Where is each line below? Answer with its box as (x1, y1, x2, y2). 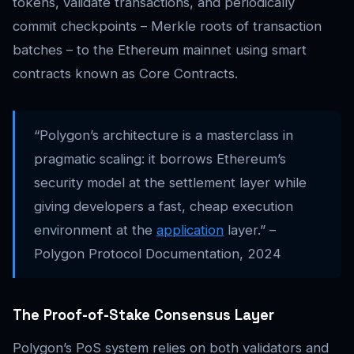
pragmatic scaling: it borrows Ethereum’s (34, 150, 286, 167)
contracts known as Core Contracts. (13, 65, 238, 81)
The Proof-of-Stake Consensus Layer (13, 305, 274, 324)
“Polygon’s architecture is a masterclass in (34, 126, 293, 143)
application (156, 221, 224, 238)
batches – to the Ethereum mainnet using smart (13, 41, 307, 58)
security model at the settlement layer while (34, 174, 307, 190)
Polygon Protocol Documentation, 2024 (34, 245, 281, 262)
